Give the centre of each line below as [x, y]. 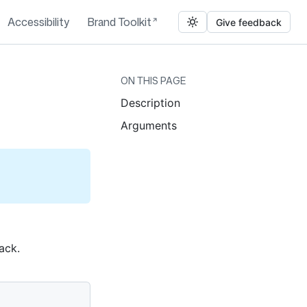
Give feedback [249, 22]
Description [150, 103]
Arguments [149, 125]
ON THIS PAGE [153, 81]
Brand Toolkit [119, 22]
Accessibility [38, 22]
